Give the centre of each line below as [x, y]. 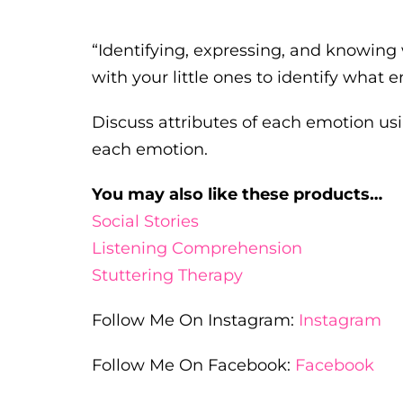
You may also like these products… [237, 194]
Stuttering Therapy [167, 275]
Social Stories [145, 221]
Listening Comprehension [197, 248]
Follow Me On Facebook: [193, 365]
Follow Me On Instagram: [195, 320]
